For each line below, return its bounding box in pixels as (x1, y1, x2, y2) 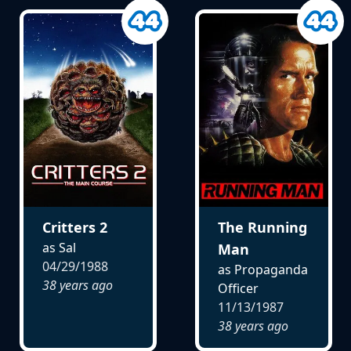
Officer (217, 280, 259, 298)
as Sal (42, 239, 76, 257)
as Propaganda (217, 261, 308, 279)
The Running (217, 218, 307, 237)
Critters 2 (42, 218, 107, 237)
